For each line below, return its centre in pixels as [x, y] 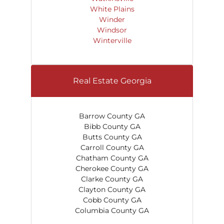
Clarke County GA [112, 179]
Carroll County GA [112, 147]
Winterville [112, 40]
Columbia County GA [112, 210]
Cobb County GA [112, 200]
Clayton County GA [112, 189]
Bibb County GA [112, 126]
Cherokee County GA [112, 168]
